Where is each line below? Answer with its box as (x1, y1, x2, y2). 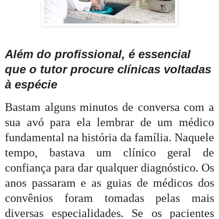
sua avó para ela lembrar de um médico (5, 115, 214, 129)
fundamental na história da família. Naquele (5, 131, 214, 144)
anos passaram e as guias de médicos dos (5, 176, 214, 189)
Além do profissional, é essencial (5, 47, 191, 61)
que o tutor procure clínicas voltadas (5, 63, 211, 76)
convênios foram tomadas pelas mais (5, 191, 214, 204)
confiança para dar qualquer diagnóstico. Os (5, 161, 214, 174)
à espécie (5, 78, 57, 91)
